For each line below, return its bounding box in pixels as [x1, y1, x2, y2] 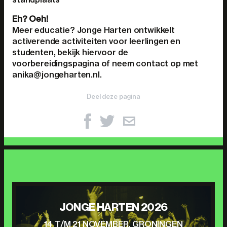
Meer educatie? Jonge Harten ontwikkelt [12, 25, 175, 35]
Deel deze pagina [87, 93, 140, 100]
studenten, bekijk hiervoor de [12, 47, 128, 57]
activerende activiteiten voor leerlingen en [12, 36, 181, 46]
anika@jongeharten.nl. [12, 69, 102, 80]
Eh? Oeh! [12, 14, 48, 24]
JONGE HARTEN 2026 [59, 200, 168, 214]
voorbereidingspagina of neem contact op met [12, 58, 199, 68]
